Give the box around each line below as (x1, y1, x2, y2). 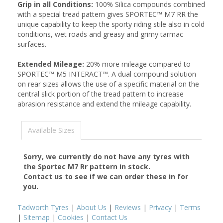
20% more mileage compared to (86, 59, 191, 69)
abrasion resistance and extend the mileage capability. (17, 99, 191, 109)
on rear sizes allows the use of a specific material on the (17, 79, 199, 89)
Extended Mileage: (17, 59, 86, 69)
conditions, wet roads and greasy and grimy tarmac (17, 29, 183, 39)
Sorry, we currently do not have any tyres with (23, 152, 190, 161)
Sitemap (23, 213, 50, 222)
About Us (77, 203, 107, 212)
